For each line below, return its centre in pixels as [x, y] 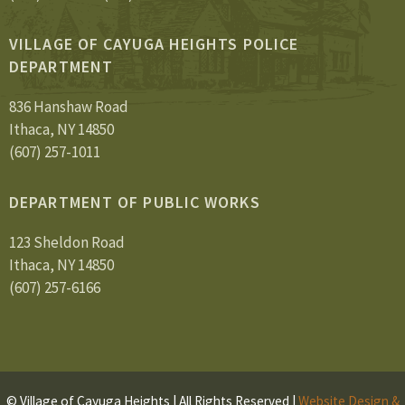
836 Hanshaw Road [69, 107]
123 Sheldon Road [67, 243]
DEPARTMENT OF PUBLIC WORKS [135, 202]
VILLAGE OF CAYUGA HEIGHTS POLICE [154, 44]
